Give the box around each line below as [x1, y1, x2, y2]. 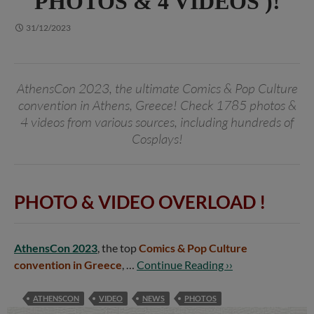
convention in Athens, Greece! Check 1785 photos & [18, 96, 296, 114]
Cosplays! [131, 130, 183, 147]
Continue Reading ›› [137, 257, 233, 271]
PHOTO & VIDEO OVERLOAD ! [14, 190, 266, 213]
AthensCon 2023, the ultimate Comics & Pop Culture [16, 79, 298, 97]
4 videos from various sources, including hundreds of [20, 113, 294, 130]
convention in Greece [14, 257, 122, 271]
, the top [97, 240, 139, 254]
